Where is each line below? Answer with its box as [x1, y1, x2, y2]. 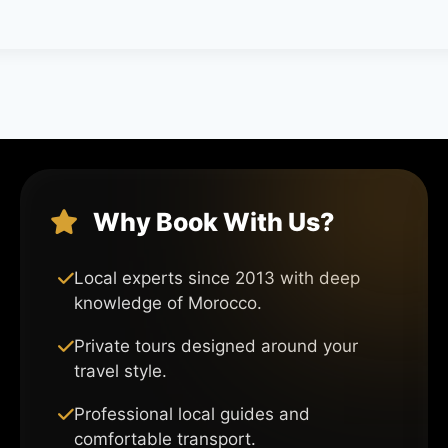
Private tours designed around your [74, 335, 359, 356]
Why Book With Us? [87, 206, 335, 237]
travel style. [74, 360, 168, 381]
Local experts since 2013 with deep [74, 267, 361, 288]
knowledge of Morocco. [74, 292, 263, 313]
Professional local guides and [74, 403, 311, 424]
